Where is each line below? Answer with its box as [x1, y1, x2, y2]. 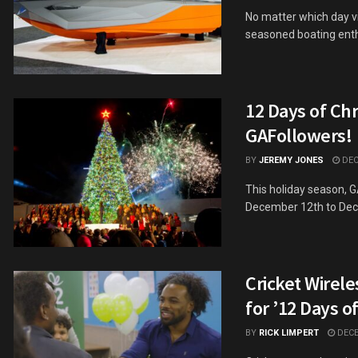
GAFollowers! [245, 122, 352, 148]
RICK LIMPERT [259, 327, 319, 338]
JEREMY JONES [259, 154, 324, 165]
